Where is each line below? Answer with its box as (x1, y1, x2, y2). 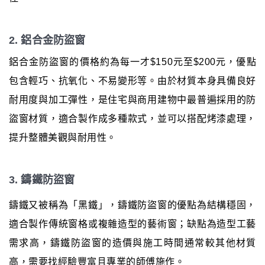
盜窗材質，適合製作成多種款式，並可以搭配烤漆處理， (9, 114, 256, 124)
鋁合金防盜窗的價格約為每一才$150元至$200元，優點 (9, 57, 256, 67)
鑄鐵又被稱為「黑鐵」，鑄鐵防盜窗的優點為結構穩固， (9, 200, 256, 211)
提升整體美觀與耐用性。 (9, 132, 117, 143)
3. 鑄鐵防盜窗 (9, 174, 75, 186)
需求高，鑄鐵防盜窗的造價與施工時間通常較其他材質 (9, 238, 256, 248)
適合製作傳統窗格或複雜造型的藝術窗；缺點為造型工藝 (9, 219, 256, 230)
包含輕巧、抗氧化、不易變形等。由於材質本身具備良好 (9, 76, 256, 86)
